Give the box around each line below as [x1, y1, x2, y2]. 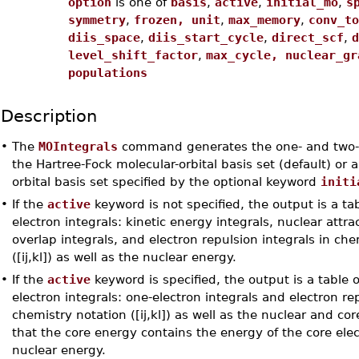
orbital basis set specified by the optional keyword [11, 175, 321, 188]
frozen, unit [133, 13, 220, 26]
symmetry [67, 13, 126, 26]
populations [67, 66, 147, 79]
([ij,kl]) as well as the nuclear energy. [11, 250, 236, 264]
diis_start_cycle [147, 30, 264, 44]
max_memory [228, 13, 301, 26]
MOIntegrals [38, 139, 118, 153]
